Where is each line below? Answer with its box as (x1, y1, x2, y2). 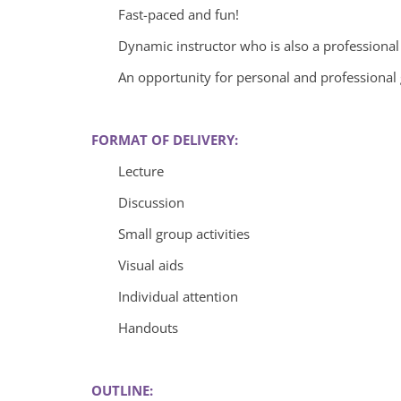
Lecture (118, 161, 164, 180)
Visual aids (118, 255, 183, 274)
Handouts (118, 318, 178, 337)
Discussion (118, 192, 184, 211)
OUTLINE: (91, 380, 153, 399)
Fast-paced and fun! (118, 4, 239, 23)
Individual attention (118, 286, 238, 305)
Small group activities (118, 224, 250, 243)
